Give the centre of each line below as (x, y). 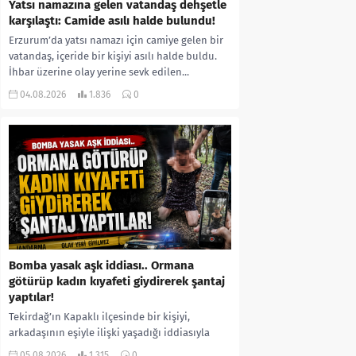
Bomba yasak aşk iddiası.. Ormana (101, 266)
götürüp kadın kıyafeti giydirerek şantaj (117, 282)
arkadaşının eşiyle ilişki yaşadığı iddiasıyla (109, 333)
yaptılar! (31, 298)
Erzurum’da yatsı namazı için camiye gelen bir (116, 40)
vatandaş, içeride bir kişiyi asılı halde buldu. (113, 56)
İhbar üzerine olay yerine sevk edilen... (99, 72)
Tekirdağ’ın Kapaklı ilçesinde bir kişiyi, (99, 317)
